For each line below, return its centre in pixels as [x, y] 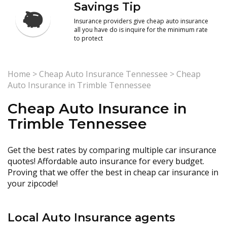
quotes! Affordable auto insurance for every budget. [106, 161]
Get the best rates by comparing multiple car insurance [112, 150]
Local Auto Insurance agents [91, 218]
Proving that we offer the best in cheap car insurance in [113, 172]
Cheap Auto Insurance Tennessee [103, 74]
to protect [89, 38]
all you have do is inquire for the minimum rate [141, 30]
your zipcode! [33, 183]
